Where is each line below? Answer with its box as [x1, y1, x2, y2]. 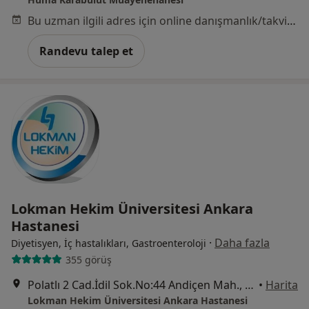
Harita [266, 277, 298, 293]
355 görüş [65, 252, 112, 266]
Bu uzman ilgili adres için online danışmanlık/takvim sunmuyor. [287, 13, 296, 29]
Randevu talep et [39, 43, 133, 59]
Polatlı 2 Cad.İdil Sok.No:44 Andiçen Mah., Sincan [245, 277, 254, 293]
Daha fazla [215, 235, 270, 251]
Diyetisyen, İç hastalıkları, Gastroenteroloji [11, 237, 206, 250]
